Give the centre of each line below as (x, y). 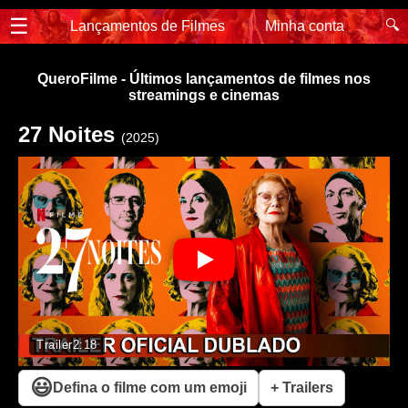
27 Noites (70, 134)
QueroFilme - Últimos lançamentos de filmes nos (204, 79)
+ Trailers (302, 387)
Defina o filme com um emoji (150, 387)
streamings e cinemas (204, 95)
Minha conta (305, 26)
